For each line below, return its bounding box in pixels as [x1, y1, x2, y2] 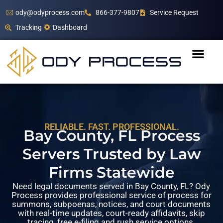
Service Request [149, 8, 199, 16]
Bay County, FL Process [23, 126, 200, 145]
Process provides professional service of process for [11, 190, 212, 201]
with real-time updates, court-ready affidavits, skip [17, 208, 205, 219]
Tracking [15, 23, 42, 31]
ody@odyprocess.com [15, 8, 85, 16]
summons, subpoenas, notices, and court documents [12, 199, 211, 210]
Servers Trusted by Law [22, 145, 201, 164]
